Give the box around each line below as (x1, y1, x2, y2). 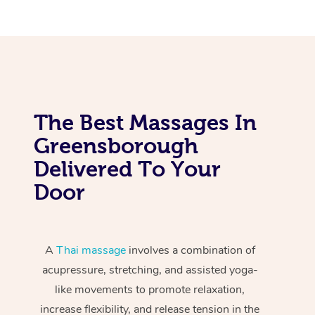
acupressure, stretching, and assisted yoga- (41, 262, 258, 278)
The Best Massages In (34, 110, 257, 134)
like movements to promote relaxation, (55, 281, 245, 297)
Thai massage (56, 242, 126, 258)
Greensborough (34, 133, 198, 157)
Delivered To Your (34, 156, 221, 181)
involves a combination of (125, 242, 255, 258)
